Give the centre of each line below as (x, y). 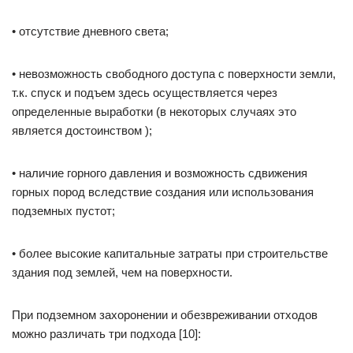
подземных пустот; (63, 211)
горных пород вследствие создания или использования (163, 192)
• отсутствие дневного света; (90, 31)
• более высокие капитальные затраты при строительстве (170, 253)
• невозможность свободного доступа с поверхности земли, (174, 74)
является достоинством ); (82, 130)
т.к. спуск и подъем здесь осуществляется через (145, 93)
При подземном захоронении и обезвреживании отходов (165, 315)
